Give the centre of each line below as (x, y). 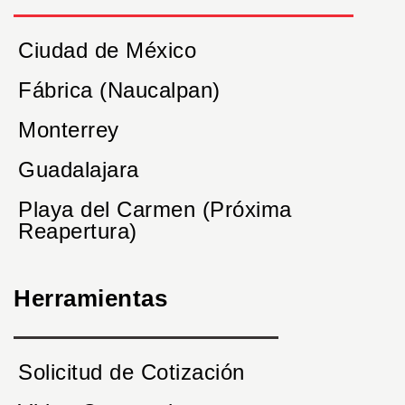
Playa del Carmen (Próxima (155, 209)
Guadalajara (79, 169)
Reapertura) (78, 231)
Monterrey (69, 129)
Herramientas (90, 298)
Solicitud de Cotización (132, 372)
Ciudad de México (107, 50)
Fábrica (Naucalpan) (119, 89)
